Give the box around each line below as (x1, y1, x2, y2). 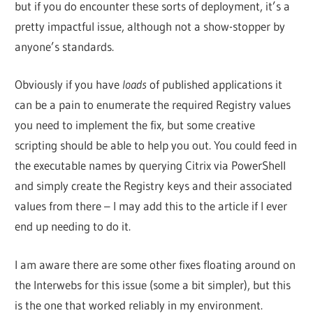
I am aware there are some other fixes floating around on (15, 256, 296, 272)
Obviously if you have (15, 77, 123, 92)
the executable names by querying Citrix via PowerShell (15, 158, 286, 173)
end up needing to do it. (15, 219, 131, 234)
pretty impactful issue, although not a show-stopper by (15, 18, 286, 34)
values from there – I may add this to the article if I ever (15, 198, 288, 214)
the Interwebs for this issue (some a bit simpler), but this (15, 277, 291, 292)
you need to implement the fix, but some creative (15, 117, 256, 133)
